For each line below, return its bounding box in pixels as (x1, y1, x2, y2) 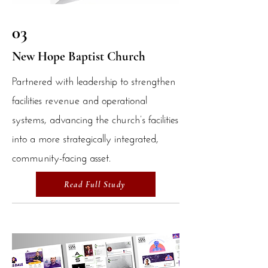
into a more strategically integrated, (12, 129, 159, 145)
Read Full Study (63, 179, 126, 190)
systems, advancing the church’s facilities (12, 109, 178, 126)
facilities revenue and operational (12, 90, 147, 107)
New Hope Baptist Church (12, 49, 145, 64)
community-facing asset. (12, 148, 111, 165)
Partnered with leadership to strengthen (12, 71, 175, 88)
